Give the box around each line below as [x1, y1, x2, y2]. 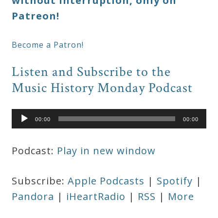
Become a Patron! [12, 39, 84, 51]
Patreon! [12, 9, 59, 23]
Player [11, 122, 37, 133]
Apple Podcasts [68, 174, 145, 188]
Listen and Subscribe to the [12, 63, 171, 81]
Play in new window [57, 144, 156, 158]
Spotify [157, 174, 193, 188]
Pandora [12, 190, 54, 203]
